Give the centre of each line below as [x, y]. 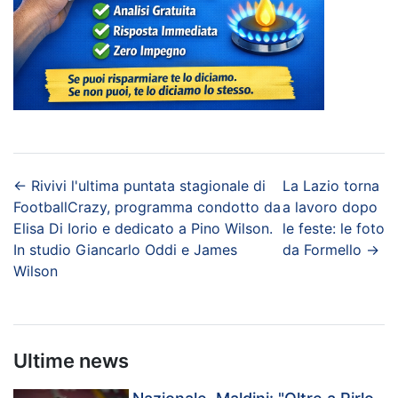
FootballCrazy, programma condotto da [147, 207]
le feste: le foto [334, 229]
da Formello [322, 250]
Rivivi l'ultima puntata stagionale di [148, 186]
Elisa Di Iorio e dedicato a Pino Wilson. [143, 229]
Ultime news [71, 361]
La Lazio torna [331, 186]
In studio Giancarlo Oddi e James [125, 250]
